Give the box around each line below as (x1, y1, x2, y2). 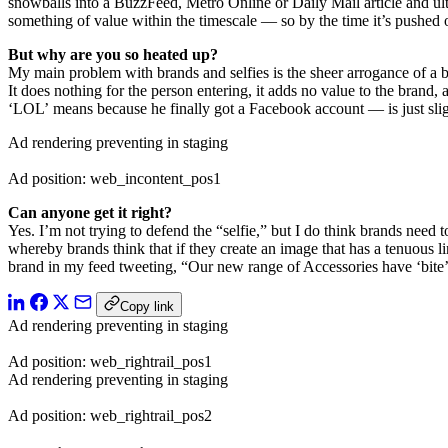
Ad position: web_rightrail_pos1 (8, 353, 212, 371)
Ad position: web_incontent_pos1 (8, 170, 221, 188)
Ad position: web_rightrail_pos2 (8, 407, 212, 425)
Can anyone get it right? (8, 204, 176, 222)
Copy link (120, 299, 174, 315)
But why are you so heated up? (8, 46, 218, 64)
